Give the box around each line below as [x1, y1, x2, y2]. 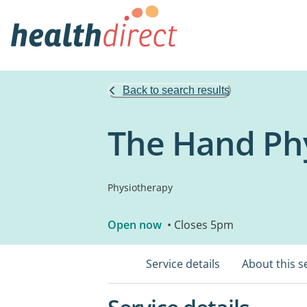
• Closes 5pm [164, 217, 234, 232]
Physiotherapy [108, 181, 173, 194]
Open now [108, 217, 162, 232]
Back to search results [123, 84, 230, 96]
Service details [146, 256, 220, 271]
